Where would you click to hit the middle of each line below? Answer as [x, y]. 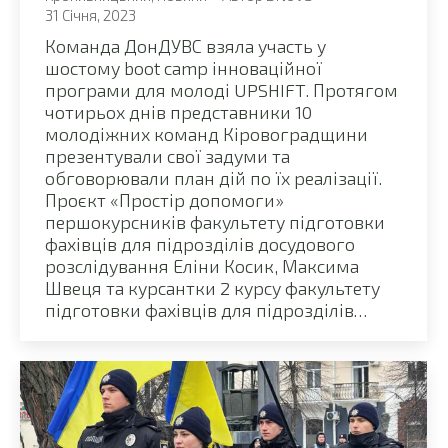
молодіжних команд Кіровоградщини [206, 133]
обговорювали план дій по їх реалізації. [213, 177]
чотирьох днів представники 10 [178, 111]
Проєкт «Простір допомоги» [164, 199]
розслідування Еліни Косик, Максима [202, 265]
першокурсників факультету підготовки [215, 221]
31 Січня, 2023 [90, 14]
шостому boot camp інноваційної [183, 67]
